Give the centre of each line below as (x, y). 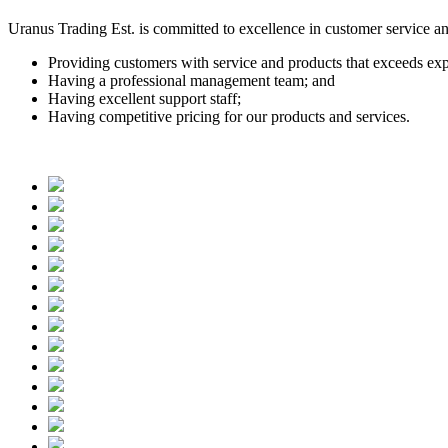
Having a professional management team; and (191, 80)
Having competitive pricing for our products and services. (229, 116)
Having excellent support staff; (144, 98)
